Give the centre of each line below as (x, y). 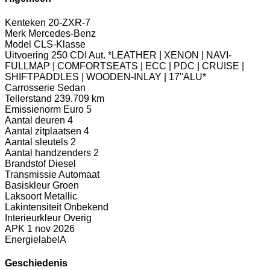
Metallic (61, 196)
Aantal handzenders (48, 152)
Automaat (79, 174)
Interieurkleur (33, 218)
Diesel (62, 163)
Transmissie (31, 174)
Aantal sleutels (36, 142)
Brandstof (25, 163)
